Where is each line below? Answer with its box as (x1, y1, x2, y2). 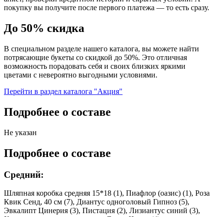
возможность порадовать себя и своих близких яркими (4, 62, 186, 71)
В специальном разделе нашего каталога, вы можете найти (4, 45, 199, 53)
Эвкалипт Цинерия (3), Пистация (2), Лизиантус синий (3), (4, 206, 200, 215)
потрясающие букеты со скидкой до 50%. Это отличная (4, 53, 187, 62)
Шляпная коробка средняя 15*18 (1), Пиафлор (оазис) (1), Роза (4, 189, 210, 198)
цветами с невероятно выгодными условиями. (4, 71, 157, 79)
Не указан (4, 128, 37, 137)
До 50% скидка (4, 22, 84, 35)
